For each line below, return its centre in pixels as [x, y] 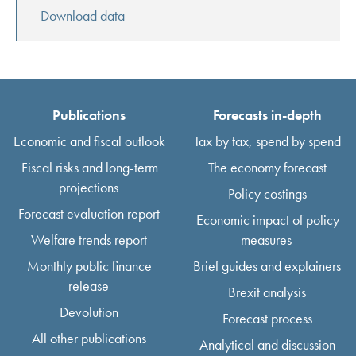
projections [88, 187]
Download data [83, 15]
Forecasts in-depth [267, 114]
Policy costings [267, 193]
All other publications [89, 338]
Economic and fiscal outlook [89, 141]
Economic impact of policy [267, 219]
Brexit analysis [267, 292]
